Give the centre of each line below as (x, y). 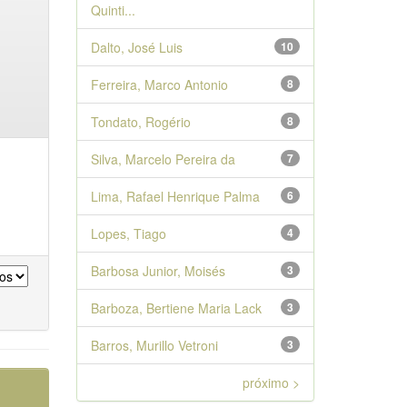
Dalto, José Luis (136, 47)
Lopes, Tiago (128, 233)
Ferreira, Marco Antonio (159, 84)
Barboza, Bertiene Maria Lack (176, 308)
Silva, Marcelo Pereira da (163, 159)
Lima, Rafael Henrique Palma (175, 196)
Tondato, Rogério (140, 122)
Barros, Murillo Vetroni (154, 345)
